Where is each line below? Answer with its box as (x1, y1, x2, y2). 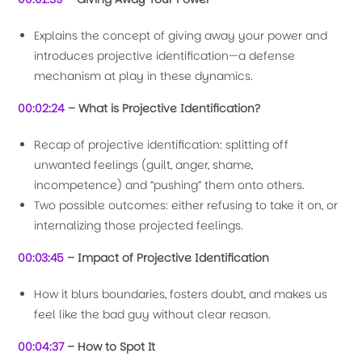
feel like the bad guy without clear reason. (34, 306, 271, 322)
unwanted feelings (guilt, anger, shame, (34, 157, 254, 173)
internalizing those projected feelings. (34, 217, 244, 234)
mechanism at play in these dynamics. (34, 68, 254, 84)
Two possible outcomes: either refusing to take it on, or (34, 197, 339, 213)
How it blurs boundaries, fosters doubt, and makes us (34, 286, 328, 302)
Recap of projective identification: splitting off (34, 137, 289, 153)
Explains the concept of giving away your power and (34, 27, 328, 44)
